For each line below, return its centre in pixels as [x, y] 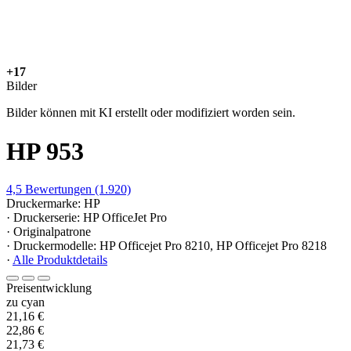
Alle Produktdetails [60, 260]
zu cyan [25, 302]
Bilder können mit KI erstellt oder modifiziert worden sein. [151, 113]
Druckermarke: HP [53, 204]
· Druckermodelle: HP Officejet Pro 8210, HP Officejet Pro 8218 [166, 246]
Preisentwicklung [49, 288]
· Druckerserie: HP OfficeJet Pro [87, 218]
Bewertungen [58, 190]
